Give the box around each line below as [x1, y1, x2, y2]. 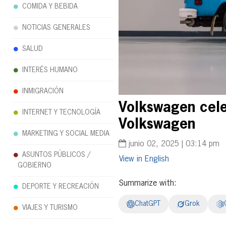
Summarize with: [118, 179, 177, 188]
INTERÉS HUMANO [22, 67, 78, 74]
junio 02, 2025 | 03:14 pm [126, 140, 219, 148]
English [144, 155, 169, 164]
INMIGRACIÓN [22, 88, 64, 95]
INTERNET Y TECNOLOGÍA [22, 109, 100, 116]
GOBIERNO [18, 162, 51, 169]
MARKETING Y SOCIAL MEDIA [22, 130, 109, 137]
